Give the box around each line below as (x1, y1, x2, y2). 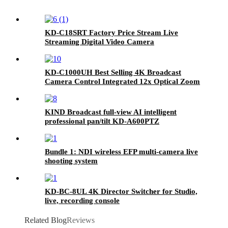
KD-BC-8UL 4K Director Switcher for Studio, (45, 187, 197, 195)
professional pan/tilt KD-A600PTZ (45, 117, 159, 125)
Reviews (67, 215, 95, 224)
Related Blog (24, 215, 67, 224)
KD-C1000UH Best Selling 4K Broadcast (45, 68, 181, 76)
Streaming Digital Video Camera (45, 37, 154, 46)
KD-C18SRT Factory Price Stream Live (45, 28, 178, 37)
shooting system (45, 156, 98, 165)
